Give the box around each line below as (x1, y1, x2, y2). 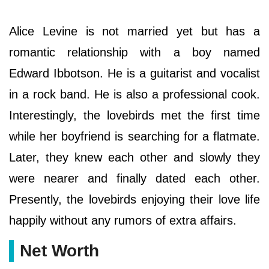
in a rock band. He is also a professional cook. (9, 87, 260, 101)
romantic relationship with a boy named (9, 45, 260, 59)
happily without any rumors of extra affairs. (9, 213, 237, 227)
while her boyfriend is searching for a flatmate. (9, 129, 260, 143)
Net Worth (20, 241, 99, 260)
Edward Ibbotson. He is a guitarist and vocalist (9, 66, 260, 80)
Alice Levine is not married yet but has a (9, 24, 260, 38)
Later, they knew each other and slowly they (9, 150, 260, 164)
